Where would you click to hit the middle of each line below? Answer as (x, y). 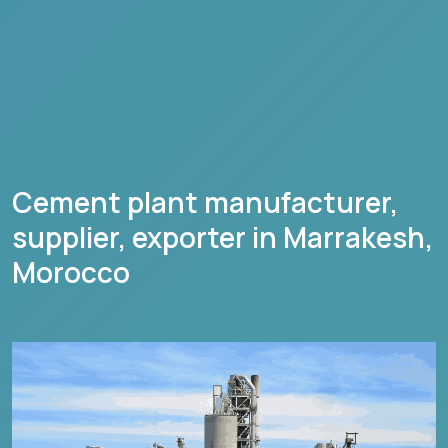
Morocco (71, 271)
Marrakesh (354, 236)
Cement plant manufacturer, (205, 201)
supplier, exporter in (147, 236)
